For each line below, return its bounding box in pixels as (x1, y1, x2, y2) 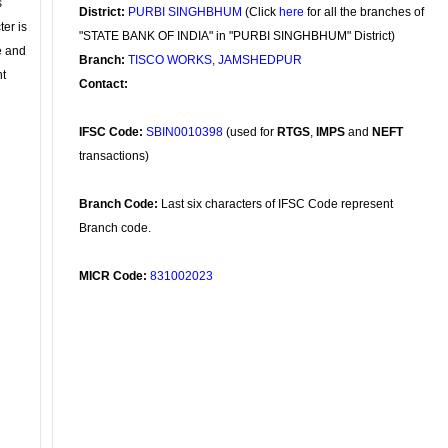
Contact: (79, 77, 128, 91)
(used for (223, 125, 277, 139)
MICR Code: (79, 269, 147, 283)
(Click (242, 5, 279, 19)
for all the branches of (304, 5, 424, 19)
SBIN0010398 (146, 125, 223, 139)
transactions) (79, 149, 149, 163)
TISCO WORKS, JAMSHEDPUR (128, 53, 302, 67)
